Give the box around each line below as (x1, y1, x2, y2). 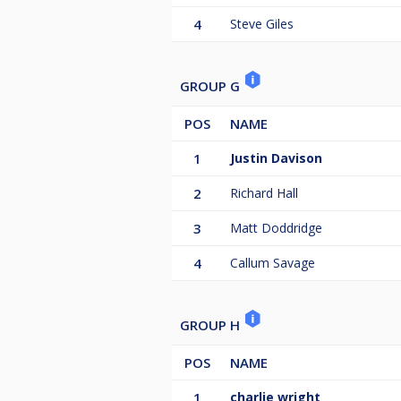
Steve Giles (230, 15, 294, 33)
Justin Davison (230, 149, 322, 167)
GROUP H (180, 316, 243, 335)
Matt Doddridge (230, 219, 322, 237)
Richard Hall (230, 184, 298, 202)
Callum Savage (230, 254, 315, 272)
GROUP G (180, 77, 243, 96)
